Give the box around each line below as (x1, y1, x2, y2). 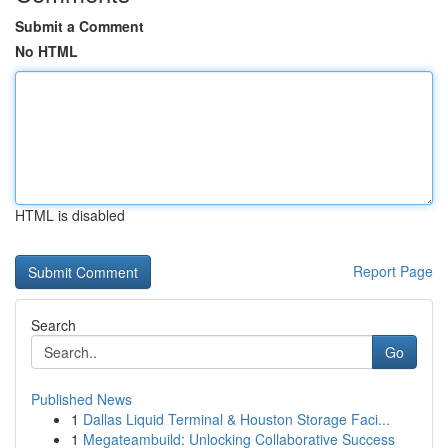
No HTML (15, 41, 78, 61)
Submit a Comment (15, 16, 144, 36)
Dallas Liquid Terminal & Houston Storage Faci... (83, 409, 390, 429)
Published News (31, 389, 132, 409)
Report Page (353, 261, 433, 281)
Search (31, 315, 76, 335)
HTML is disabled (15, 205, 125, 225)
